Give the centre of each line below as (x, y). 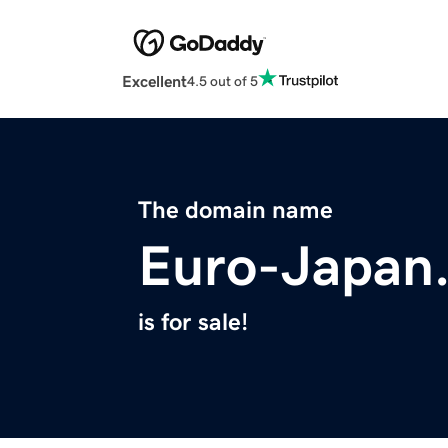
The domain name (235, 210)
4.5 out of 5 (222, 80)
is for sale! (193, 322)
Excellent (154, 81)
